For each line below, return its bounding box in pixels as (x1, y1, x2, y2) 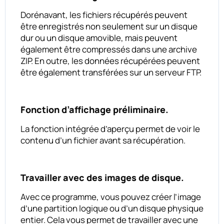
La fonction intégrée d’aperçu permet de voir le (20, 122, 200, 134)
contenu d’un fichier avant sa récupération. (20, 134, 185, 146)
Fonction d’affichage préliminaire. (20, 103, 168, 115)
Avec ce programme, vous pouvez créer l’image (20, 190, 201, 202)
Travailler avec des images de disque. (20, 171, 184, 183)
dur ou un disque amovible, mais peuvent (20, 31, 177, 43)
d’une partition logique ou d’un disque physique (20, 202, 203, 214)
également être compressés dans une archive (20, 43, 197, 55)
